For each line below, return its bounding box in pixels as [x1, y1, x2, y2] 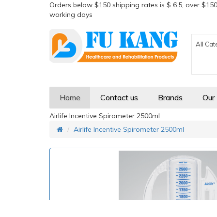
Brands [158, 93, 183, 102]
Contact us [100, 93, 138, 102]
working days [49, 10, 93, 19]
